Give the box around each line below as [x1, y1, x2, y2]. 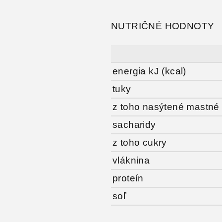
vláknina [112, 155, 150, 166]
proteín [112, 172, 144, 183]
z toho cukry [112, 137, 167, 148]
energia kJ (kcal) [112, 65, 186, 76]
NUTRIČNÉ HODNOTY [111, 20, 215, 31]
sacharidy [112, 119, 156, 130]
